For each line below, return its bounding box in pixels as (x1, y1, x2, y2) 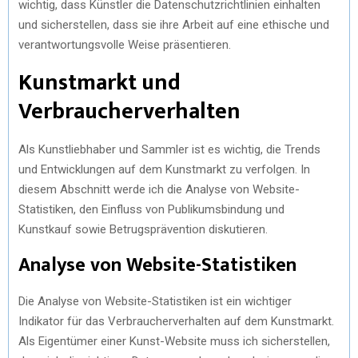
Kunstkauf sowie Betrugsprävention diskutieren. (18, 222, 268, 237)
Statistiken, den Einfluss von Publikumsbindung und (18, 202, 284, 217)
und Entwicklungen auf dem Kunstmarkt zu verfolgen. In (18, 162, 310, 177)
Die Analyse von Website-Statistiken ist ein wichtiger (18, 294, 292, 308)
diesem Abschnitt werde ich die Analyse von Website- (18, 182, 300, 197)
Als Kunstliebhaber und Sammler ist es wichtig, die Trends (18, 142, 320, 157)
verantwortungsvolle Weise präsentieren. (18, 38, 231, 52)
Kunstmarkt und (18, 64, 181, 101)
